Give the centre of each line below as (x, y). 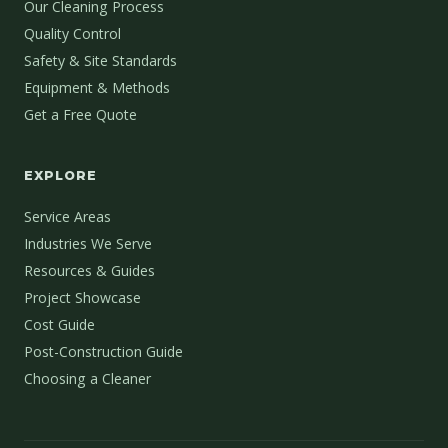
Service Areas (67, 217)
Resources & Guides (89, 271)
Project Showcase (82, 298)
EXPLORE (60, 176)
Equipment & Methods (97, 88)
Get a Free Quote (80, 115)
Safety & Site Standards (100, 61)
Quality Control (72, 34)
